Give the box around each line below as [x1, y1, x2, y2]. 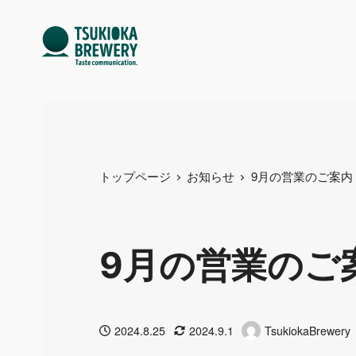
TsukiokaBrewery [265, 322, 351, 339]
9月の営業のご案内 [251, 167, 354, 184]
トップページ [99, 167, 171, 184]
